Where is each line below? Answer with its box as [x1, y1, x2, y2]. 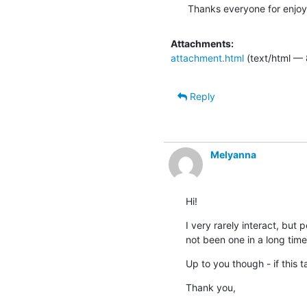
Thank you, [186, 281, 236, 293]
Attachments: [171, 37, 234, 49]
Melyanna [210, 148, 256, 160]
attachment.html [171, 51, 244, 64]
